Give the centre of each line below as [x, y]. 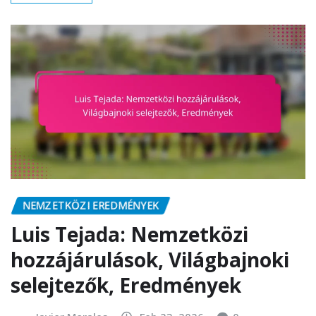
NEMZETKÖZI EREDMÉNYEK [91, 205]
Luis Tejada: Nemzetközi [129, 234]
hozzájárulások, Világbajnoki [150, 259]
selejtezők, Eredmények [126, 285]
